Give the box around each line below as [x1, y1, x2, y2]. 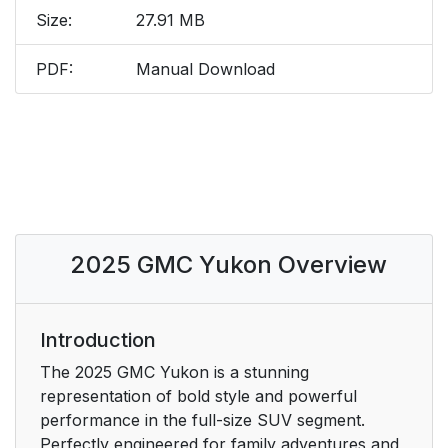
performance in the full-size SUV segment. [40, 410, 365, 431]
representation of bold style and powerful [40, 386, 357, 407]
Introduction [40, 328, 156, 353]
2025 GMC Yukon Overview [69, 250, 387, 280]
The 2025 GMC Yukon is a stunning [40, 362, 309, 383]
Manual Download [136, 59, 275, 80]
